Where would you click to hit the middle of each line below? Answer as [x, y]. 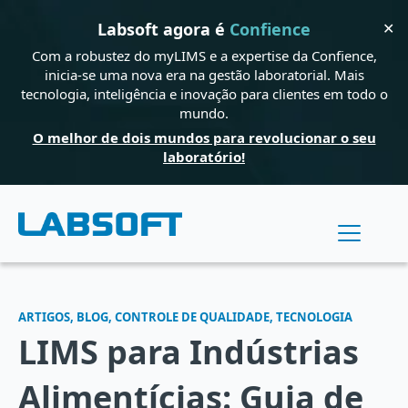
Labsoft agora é [163, 29]
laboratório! [204, 157]
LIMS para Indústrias [189, 352]
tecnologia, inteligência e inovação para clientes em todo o [204, 94]
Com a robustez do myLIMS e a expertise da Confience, [204, 56]
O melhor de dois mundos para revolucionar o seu [204, 138]
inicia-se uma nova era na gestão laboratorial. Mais [204, 75]
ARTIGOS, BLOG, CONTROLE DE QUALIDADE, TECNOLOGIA [185, 317]
